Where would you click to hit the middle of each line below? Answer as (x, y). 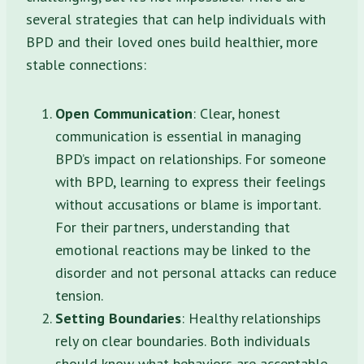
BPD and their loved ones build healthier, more (172, 41)
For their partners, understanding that (173, 227)
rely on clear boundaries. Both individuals (183, 340)
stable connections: (86, 64)
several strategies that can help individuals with (176, 19)
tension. (79, 295)
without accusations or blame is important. (188, 204)
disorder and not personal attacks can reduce (196, 272)
